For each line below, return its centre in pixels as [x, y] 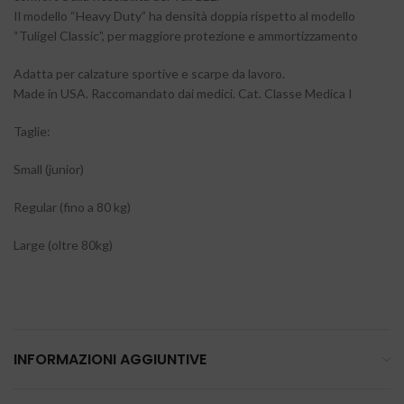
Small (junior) [49, 169]
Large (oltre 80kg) [63, 245]
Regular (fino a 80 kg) [72, 207]
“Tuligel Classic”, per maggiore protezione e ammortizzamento [186, 36]
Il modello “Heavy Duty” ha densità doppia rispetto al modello [184, 16]
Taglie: [32, 131]
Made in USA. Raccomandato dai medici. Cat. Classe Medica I [183, 93]
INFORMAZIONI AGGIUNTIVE [110, 359]
